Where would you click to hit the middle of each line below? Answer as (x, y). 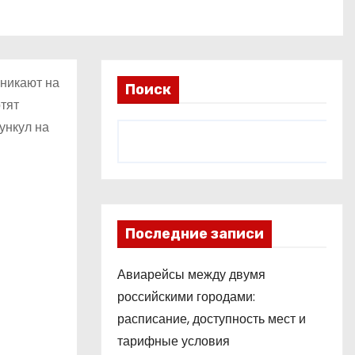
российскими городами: (186, 297)
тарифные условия (174, 341)
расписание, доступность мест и (212, 319)
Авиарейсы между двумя (191, 275)
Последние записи (195, 234)
